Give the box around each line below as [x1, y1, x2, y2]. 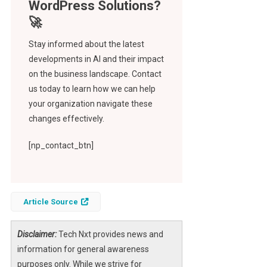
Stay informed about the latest [28, 39, 144, 49]
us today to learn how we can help [28, 84, 156, 94]
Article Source [23, 197, 78, 207]
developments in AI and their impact [28, 54, 164, 64]
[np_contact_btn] [28, 141, 94, 151]
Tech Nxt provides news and [56, 229, 163, 240]
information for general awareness [17, 244, 149, 254]
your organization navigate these [28, 99, 153, 109]
